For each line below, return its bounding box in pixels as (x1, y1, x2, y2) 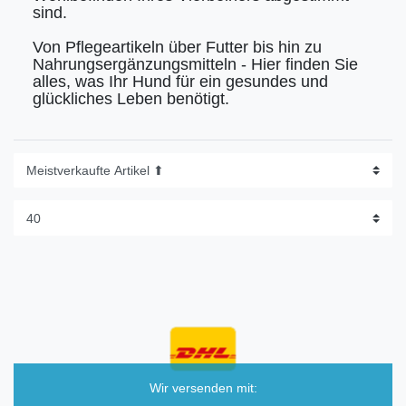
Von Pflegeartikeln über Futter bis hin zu (33, 37, 322, 56)
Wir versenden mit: (149, 380, 257, 395)
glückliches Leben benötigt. (33, 89, 229, 108)
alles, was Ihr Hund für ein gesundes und (33, 72, 328, 91)
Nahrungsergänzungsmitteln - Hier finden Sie (33, 54, 358, 73)
